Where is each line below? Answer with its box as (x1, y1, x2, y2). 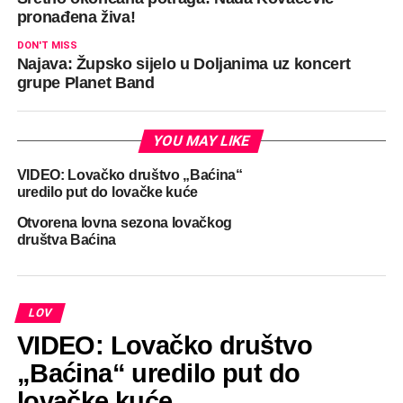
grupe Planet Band (16, 74, 155, 93)
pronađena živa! (16, 8, 136, 27)
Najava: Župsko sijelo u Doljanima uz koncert (16, 55, 351, 74)
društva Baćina (16, 232, 117, 248)
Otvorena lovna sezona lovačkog (16, 215, 233, 231)
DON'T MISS (16, 40, 77, 52)
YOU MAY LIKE (151, 132, 253, 150)
